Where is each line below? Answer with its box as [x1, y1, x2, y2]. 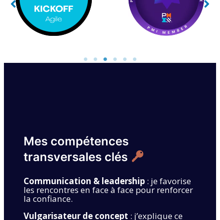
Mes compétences [24, 134, 129, 148]
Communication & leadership [24, 175, 145, 187]
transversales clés [24, 149, 131, 164]
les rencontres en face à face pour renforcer [24, 184, 193, 195]
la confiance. [24, 192, 73, 204]
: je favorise [145, 175, 191, 187]
